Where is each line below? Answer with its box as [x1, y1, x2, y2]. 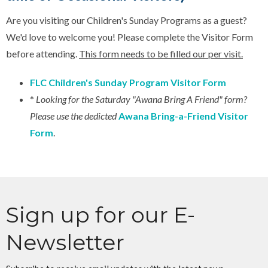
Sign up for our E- [6, 201, 195, 228]
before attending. [6, 47, 79, 59]
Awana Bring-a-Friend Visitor [118, 109, 248, 121]
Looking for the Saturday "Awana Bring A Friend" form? [36, 93, 247, 105]
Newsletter [6, 229, 124, 255]
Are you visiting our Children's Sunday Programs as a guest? [6, 14, 247, 26]
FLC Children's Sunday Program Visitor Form [30, 76, 226, 88]
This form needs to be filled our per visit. [79, 47, 243, 59]
